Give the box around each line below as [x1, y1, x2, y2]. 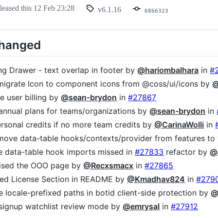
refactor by [163, 146, 210, 157]
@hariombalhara [137, 65, 199, 75]
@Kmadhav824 [127, 174, 185, 184]
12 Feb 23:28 [34, 4, 75, 13]
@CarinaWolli [154, 119, 204, 129]
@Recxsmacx [83, 160, 134, 170]
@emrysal [123, 201, 160, 211]
